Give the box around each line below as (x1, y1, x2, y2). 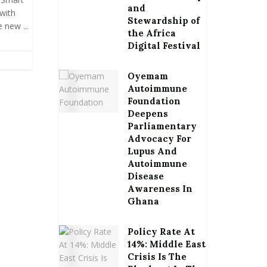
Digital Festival (127, 40, 200, 51)
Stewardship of (127, 15, 200, 26)
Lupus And (127, 145, 177, 157)
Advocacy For (127, 133, 191, 144)
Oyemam (127, 70, 168, 82)
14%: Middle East (127, 238, 206, 250)
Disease (127, 170, 164, 182)
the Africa (127, 27, 176, 39)
